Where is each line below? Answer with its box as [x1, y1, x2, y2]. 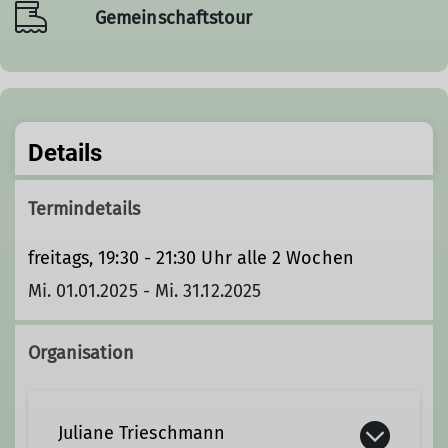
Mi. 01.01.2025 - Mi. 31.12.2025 [27, 279, 262, 302]
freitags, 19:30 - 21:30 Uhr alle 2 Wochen [27, 246, 359, 269]
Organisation [27, 341, 135, 364]
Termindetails [27, 197, 141, 220]
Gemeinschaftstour [95, 6, 253, 29]
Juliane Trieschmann [57, 421, 226, 444]
